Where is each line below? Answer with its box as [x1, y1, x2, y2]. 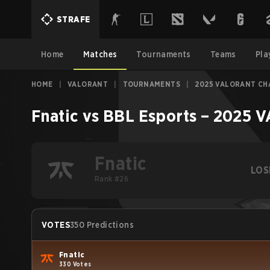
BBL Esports [103, 105, 197, 126]
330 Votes [59, 260, 92, 268]
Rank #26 [95, 174, 129, 183]
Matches [83, 49, 118, 59]
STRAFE [57, 14, 90, 24]
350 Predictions [70, 220, 134, 230]
